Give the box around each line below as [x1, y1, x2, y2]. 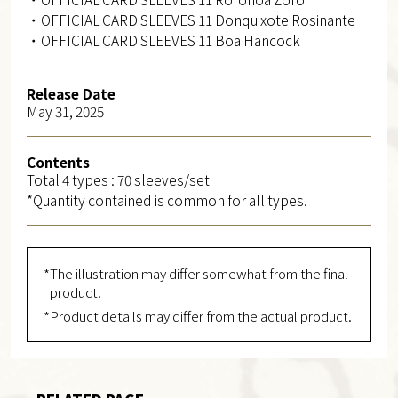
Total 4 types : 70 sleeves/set [26, 169, 210, 189]
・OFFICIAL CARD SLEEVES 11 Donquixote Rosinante [26, 9, 355, 29]
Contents [26, 151, 90, 171]
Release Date [26, 83, 115, 103]
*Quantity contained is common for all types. [26, 189, 307, 210]
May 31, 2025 [26, 100, 104, 121]
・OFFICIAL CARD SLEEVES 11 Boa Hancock [26, 29, 300, 50]
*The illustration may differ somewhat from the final [43, 263, 348, 283]
